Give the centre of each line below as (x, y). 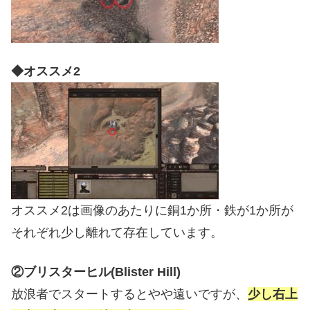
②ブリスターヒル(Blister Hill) (96, 272)
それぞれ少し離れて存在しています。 (117, 233)
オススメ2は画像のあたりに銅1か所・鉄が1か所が (152, 211)
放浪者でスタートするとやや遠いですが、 (129, 294)
